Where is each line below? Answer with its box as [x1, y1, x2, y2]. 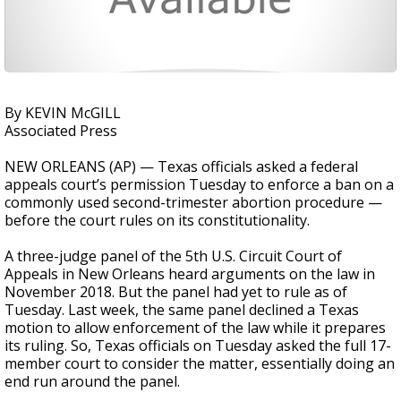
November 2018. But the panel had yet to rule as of [4, 282, 347, 302]
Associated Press [4, 121, 117, 141]
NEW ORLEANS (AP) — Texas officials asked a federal [4, 157, 358, 176]
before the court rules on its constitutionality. [4, 210, 310, 230]
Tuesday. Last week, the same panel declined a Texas [4, 300, 359, 320]
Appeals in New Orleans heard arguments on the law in [4, 264, 375, 284]
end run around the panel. [4, 371, 180, 391]
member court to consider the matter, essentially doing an [4, 354, 395, 373]
